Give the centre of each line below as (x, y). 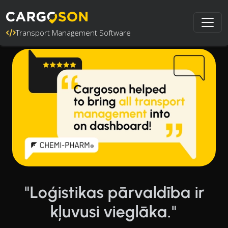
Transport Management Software (73, 33)
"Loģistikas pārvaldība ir (114, 192)
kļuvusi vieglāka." (114, 211)
